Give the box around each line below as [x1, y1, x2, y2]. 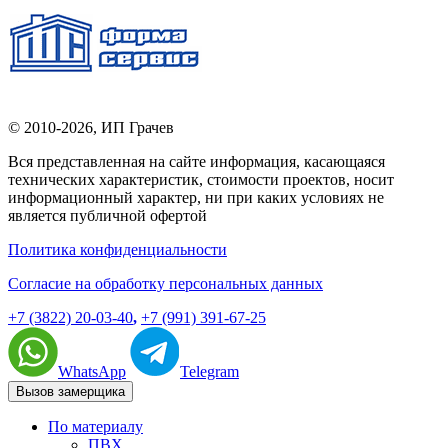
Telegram [180, 362, 239, 380]
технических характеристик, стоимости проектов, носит [8, 170, 394, 188]
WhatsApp [58, 362, 126, 380]
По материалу [48, 417, 143, 435]
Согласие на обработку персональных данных [8, 274, 323, 292]
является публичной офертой [8, 206, 207, 224]
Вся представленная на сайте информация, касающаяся [8, 152, 385, 170]
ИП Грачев [101, 118, 174, 136]
